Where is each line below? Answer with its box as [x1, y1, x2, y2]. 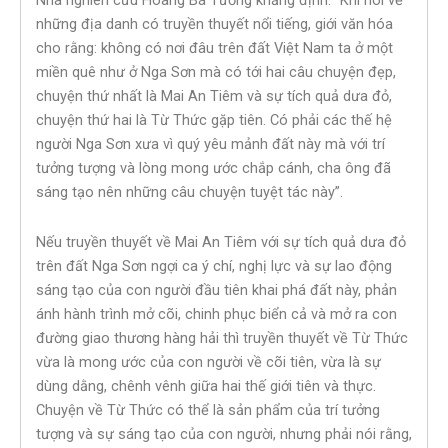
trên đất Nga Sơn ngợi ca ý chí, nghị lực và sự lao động [36, 256, 392, 275]
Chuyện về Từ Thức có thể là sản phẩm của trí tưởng [36, 400, 380, 419]
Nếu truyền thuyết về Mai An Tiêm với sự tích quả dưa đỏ [36, 232, 406, 251]
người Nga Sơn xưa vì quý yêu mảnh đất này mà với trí [36, 135, 385, 154]
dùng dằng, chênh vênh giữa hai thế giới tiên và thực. [36, 376, 376, 395]
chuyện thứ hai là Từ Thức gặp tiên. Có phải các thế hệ [36, 111, 392, 130]
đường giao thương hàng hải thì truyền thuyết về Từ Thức [36, 328, 408, 347]
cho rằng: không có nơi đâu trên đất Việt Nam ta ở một [36, 39, 393, 58]
